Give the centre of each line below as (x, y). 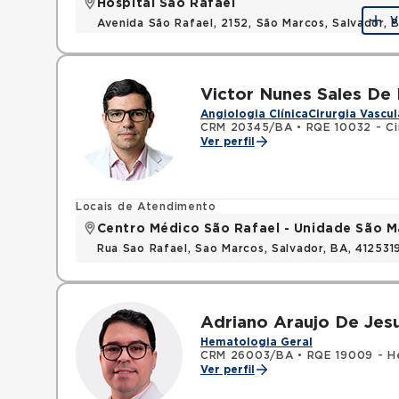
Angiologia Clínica (254, 114)
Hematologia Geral (256, 342)
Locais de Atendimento (146, 207)
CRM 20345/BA (246, 127)
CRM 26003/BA (247, 355)
